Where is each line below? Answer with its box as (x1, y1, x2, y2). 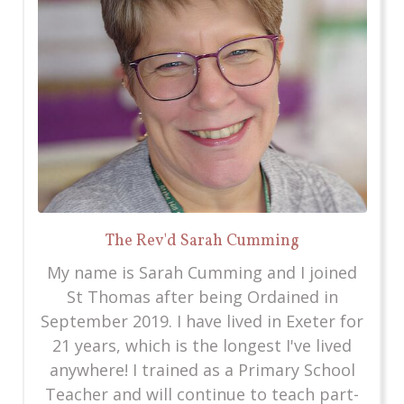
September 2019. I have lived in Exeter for (41, 309, 363, 332)
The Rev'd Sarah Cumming (105, 229, 299, 252)
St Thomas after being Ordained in (66, 285, 338, 308)
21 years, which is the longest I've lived (52, 334, 352, 356)
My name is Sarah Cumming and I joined (47, 261, 357, 283)
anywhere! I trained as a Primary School (49, 358, 355, 381)
